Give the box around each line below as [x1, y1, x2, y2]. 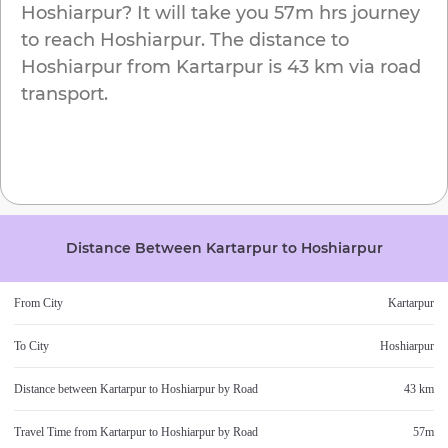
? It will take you [122, 2, 269, 25]
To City [14, 339, 49, 354]
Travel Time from [14, 425, 100, 440]
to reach [21, 29, 100, 52]
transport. [21, 83, 108, 106]
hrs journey [314, 2, 420, 25]
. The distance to [201, 29, 349, 52]
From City [14, 296, 63, 311]
